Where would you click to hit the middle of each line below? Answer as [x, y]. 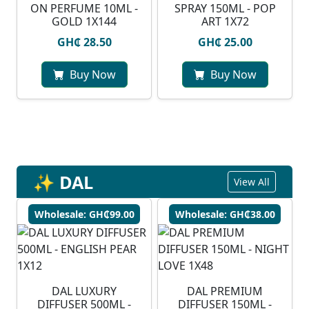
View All [252, 182]
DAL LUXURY [84, 291]
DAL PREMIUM [225, 291]
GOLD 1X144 [84, 22]
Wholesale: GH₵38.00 [225, 215]
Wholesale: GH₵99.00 [84, 215]
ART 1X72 [225, 22]
